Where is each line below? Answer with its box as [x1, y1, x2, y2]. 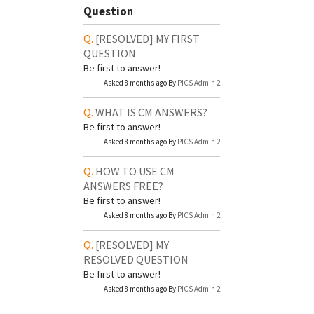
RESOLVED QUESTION [83, 252, 189, 267]
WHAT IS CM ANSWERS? [95, 105, 208, 120]
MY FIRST [156, 32, 200, 46]
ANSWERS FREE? [83, 179, 164, 193]
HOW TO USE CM [95, 164, 175, 179]
